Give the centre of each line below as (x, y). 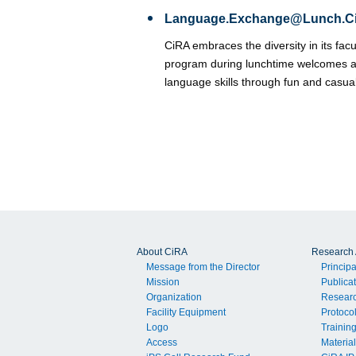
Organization (174, 298)
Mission (163, 282)
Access (162, 343)
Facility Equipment (186, 313)
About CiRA (162, 252)
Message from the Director (203, 267)
